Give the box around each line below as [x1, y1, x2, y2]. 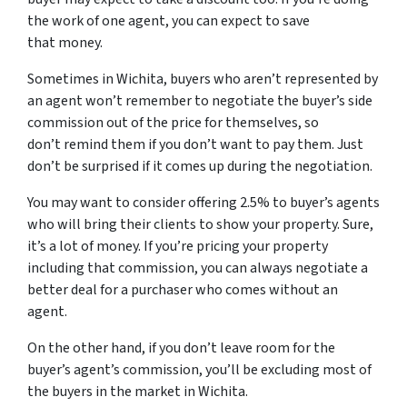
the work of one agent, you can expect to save [27, 11, 310, 32]
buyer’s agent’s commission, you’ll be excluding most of [27, 360, 372, 381]
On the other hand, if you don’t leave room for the [27, 338, 335, 359]
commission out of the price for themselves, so [27, 113, 319, 134]
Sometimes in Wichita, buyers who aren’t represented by [27, 69, 378, 90]
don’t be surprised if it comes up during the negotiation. [27, 156, 372, 177]
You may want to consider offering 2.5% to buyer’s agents [27, 193, 380, 213]
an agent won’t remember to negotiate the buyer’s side [27, 91, 372, 112]
